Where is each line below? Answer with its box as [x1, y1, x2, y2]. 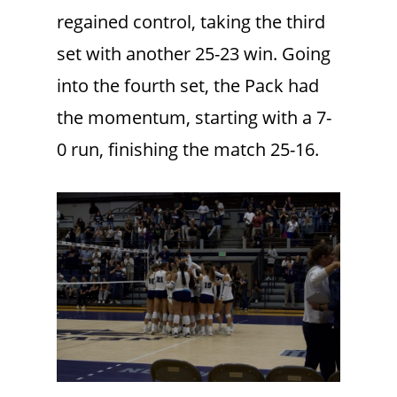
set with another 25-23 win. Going [57, 42, 331, 66]
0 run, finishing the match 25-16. [57, 137, 319, 162]
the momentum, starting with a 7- [57, 105, 331, 130]
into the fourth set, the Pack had [57, 74, 319, 98]
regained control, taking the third [57, 10, 325, 35]
